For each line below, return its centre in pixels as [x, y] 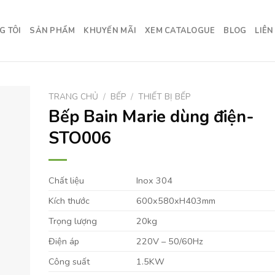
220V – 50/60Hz [169, 241]
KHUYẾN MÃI [110, 31]
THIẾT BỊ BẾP [164, 97]
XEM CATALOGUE [180, 31]
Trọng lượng [72, 221]
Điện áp [64, 241]
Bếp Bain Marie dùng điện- [151, 117]
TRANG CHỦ [73, 97]
